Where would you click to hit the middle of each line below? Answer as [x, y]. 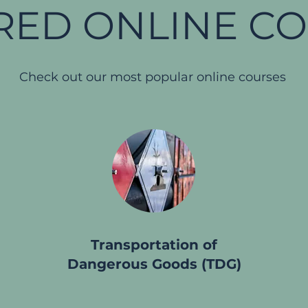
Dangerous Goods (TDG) [154, 264]
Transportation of [154, 245]
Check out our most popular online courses [154, 77]
